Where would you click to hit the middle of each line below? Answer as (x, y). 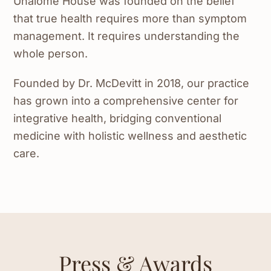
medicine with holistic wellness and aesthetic (130, 136)
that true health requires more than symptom (130, 19)
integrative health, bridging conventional (118, 119)
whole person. (51, 54)
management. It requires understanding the (127, 36)
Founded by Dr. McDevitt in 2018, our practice (132, 83)
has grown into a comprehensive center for (126, 101)
